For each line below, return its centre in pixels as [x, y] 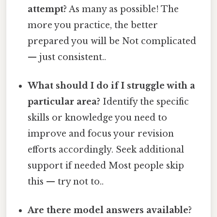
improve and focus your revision [101, 133]
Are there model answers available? [110, 210]
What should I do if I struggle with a [112, 85]
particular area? [64, 101]
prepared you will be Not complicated [112, 41]
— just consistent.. [67, 57]
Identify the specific [145, 101]
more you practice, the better [93, 25]
